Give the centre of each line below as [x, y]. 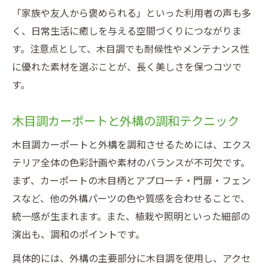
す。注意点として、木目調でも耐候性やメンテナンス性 [131, 49]
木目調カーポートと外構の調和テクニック [126, 121]
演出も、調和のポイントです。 [78, 235]
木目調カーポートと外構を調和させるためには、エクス [132, 145]
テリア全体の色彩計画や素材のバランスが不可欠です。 [131, 163]
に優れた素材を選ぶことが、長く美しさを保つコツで [127, 67]
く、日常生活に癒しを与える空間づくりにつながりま [127, 31]
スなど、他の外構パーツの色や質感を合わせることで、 [131, 199]
